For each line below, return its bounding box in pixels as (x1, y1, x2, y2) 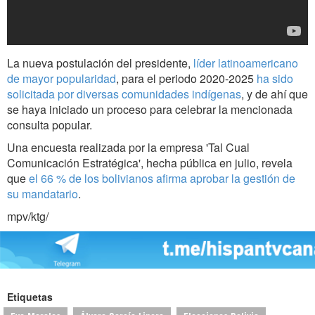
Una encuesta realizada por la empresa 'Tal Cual (7, 139, 250, 156)
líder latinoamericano (193, 55, 298, 72)
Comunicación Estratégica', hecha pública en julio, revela (7, 155, 292, 172)
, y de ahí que (241, 86, 308, 103)
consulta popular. (7, 117, 92, 134)
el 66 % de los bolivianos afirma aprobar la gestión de (29, 170, 295, 187)
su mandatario (7, 186, 78, 202)
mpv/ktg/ (7, 208, 49, 225)
